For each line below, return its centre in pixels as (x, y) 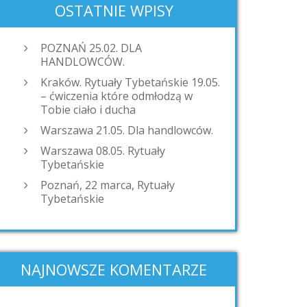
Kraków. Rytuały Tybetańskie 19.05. (130, 82)
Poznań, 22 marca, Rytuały (108, 185)
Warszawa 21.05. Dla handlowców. (127, 130)
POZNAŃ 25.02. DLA (91, 48)
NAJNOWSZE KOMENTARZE (114, 269)
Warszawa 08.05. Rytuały (103, 151)
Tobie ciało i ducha (88, 110)
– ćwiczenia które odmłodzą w (116, 96)
